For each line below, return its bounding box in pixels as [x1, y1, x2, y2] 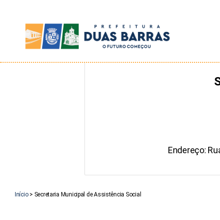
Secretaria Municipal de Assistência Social [34, 191, 141, 198]
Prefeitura [19, 57, 57, 68]
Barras [19, 90, 44, 100]
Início [15, 191, 28, 198]
